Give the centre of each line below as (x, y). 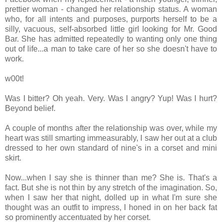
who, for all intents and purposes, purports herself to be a (111, 19)
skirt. (13, 158)
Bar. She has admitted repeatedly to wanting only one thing (111, 39)
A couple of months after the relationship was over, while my (111, 128)
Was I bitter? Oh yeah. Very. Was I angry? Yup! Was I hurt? (111, 98)
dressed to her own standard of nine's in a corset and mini (111, 148)
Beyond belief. (30, 108)
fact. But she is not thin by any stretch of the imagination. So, (111, 187)
